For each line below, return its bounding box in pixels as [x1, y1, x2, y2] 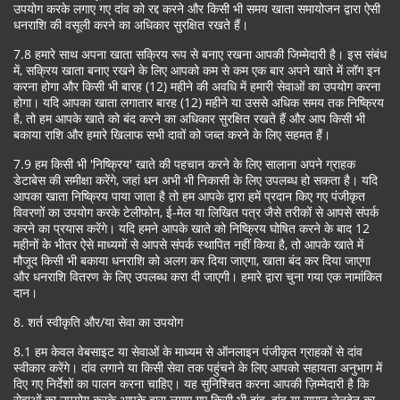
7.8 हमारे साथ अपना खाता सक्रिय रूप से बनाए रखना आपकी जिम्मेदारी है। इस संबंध [13, 46, 387, 62]
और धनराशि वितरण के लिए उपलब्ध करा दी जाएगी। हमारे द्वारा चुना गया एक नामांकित [13, 268, 382, 285]
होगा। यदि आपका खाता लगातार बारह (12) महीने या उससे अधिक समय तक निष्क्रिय [13, 94, 384, 111]
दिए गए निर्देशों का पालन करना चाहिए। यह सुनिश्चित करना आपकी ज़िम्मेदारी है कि [13, 375, 369, 392]
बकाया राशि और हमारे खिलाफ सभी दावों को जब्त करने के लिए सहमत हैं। [13, 126, 330, 143]
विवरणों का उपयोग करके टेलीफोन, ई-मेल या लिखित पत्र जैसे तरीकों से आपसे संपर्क [13, 204, 379, 221]
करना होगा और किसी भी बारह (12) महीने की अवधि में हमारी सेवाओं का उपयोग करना [13, 78, 380, 95]
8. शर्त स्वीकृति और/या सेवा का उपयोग [13, 313, 183, 330]
